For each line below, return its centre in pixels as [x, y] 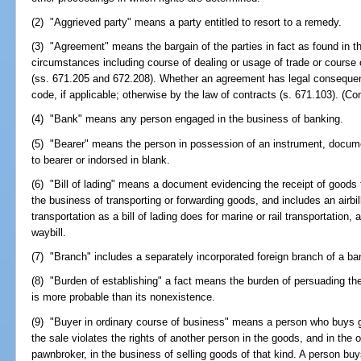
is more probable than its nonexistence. [124, 297]
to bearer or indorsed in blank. [101, 160]
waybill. [49, 232]
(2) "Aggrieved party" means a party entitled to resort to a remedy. [187, 22]
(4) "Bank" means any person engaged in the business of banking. [188, 119]
